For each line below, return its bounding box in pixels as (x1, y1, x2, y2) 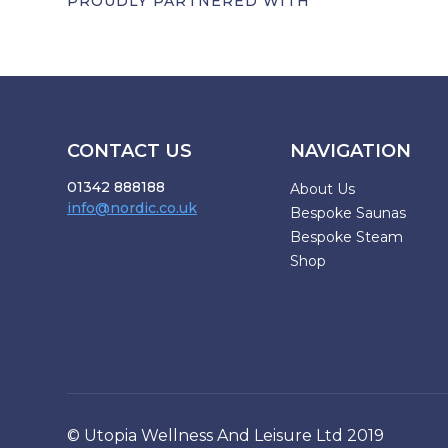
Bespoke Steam (290, 228, 403, 247)
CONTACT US (67, 140, 192, 163)
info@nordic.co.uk (67, 199, 197, 218)
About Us (290, 180, 355, 199)
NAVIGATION (290, 140, 411, 163)
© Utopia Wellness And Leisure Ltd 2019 (67, 426, 384, 446)
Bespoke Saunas (290, 204, 406, 223)
